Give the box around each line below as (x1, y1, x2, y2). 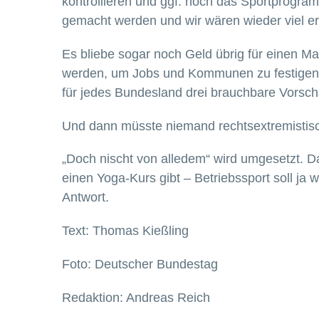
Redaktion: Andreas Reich (62, 290, 210, 305)
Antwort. (62, 190, 109, 205)
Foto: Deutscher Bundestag (62, 256, 218, 271)
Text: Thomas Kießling (62, 224, 189, 239)
